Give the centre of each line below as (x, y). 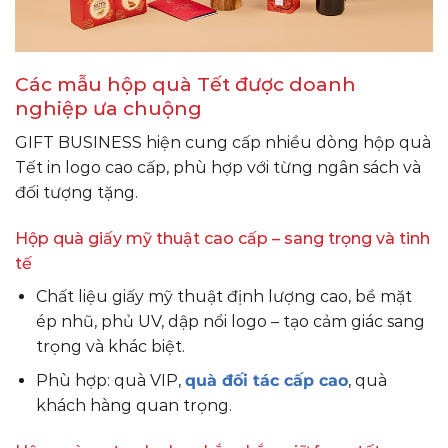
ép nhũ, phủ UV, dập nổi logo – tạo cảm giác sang (230, 321)
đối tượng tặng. (76, 193)
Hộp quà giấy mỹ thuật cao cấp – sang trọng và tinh (222, 238)
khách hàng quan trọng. (133, 406)
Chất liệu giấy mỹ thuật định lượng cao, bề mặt (223, 296)
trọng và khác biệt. (110, 346)
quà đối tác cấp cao (266, 381)
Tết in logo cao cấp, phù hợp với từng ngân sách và (218, 168)
